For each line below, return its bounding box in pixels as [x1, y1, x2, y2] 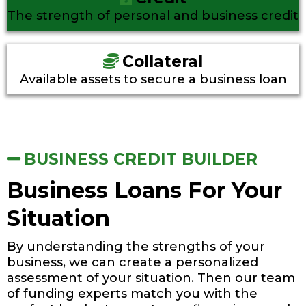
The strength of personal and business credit [8, 8, 298, 23]
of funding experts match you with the [7, 286, 258, 301]
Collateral [122, 52, 203, 71]
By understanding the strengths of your [7, 239, 265, 254]
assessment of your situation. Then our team [7, 270, 295, 286]
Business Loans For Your [7, 177, 282, 204]
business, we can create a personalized [7, 255, 258, 270]
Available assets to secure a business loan [19, 72, 287, 87]
